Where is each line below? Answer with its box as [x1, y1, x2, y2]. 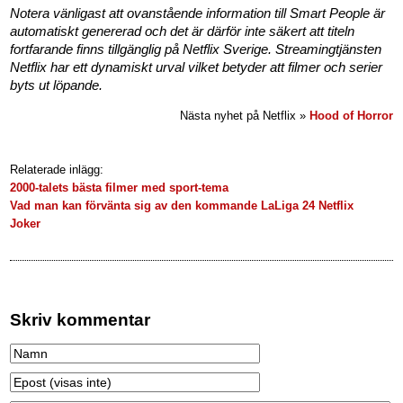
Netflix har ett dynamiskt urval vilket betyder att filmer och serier [10, 59, 383, 75]
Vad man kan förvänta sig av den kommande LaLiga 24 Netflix [10, 199, 354, 212]
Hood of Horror [309, 109, 393, 122]
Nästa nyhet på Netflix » [179, 109, 309, 122]
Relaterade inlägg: [10, 163, 104, 176]
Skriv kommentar [10, 310, 151, 329]
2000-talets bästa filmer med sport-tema [10, 181, 229, 194]
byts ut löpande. [10, 77, 103, 93]
